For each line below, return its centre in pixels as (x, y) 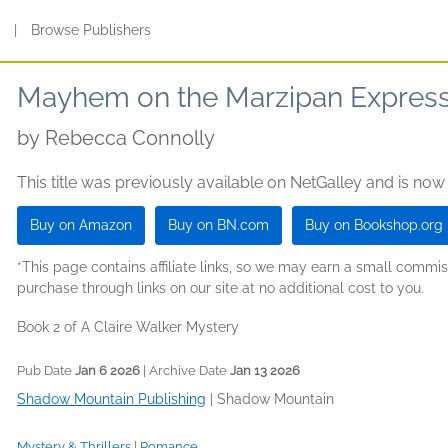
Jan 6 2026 (107, 370)
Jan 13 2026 (265, 370)
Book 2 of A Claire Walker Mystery (128, 327)
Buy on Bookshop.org (374, 225)
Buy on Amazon (81, 225)
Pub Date (46, 370)
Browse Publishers (91, 30)
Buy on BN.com (218, 225)
